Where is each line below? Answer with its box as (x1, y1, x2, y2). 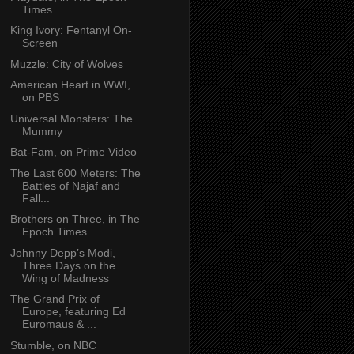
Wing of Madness (21, 271, 109, 284)
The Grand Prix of (9, 292, 100, 306)
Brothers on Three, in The (9, 213, 140, 226)
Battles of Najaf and (21, 179, 120, 192)
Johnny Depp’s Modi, (9, 246, 115, 259)
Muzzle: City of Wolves (9, 57, 123, 70)
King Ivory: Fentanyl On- (9, 24, 132, 37)
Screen (21, 36, 58, 50)
